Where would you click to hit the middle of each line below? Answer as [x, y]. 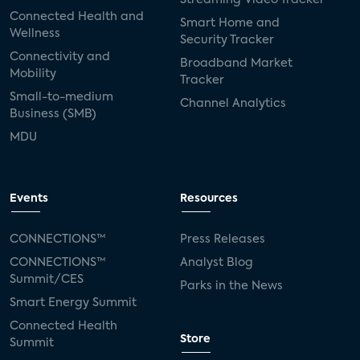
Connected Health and [77, 16]
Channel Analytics [233, 103]
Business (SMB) [53, 114]
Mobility [33, 74]
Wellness [35, 33]
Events [29, 198]
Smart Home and [230, 23]
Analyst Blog [217, 262]
